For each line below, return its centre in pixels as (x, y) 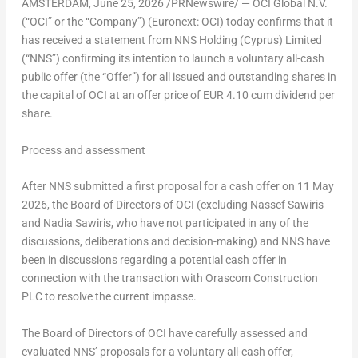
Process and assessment (83, 150)
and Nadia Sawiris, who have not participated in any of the (165, 223)
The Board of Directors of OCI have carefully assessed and (164, 333)
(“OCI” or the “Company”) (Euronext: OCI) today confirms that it (177, 22)
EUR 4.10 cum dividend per (268, 95)
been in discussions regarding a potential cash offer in (154, 260)
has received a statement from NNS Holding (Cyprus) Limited (171, 40)
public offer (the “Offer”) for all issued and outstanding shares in (179, 77)
